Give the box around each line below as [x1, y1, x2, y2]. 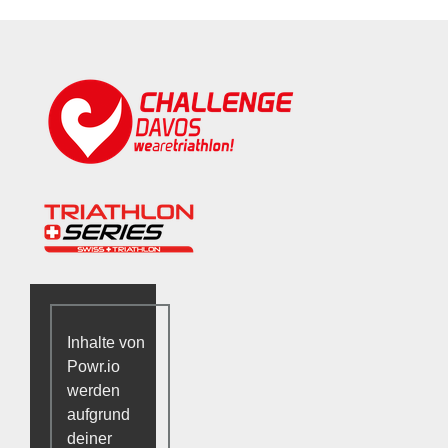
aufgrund [67, 405, 130, 423]
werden [67, 381, 120, 399]
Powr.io [67, 357, 120, 375]
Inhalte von [67, 333, 145, 351]
